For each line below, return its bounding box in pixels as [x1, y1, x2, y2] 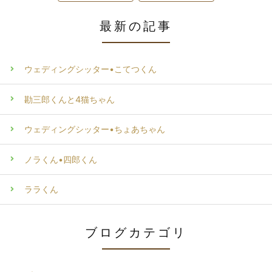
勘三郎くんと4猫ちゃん [24, 93, 115, 104]
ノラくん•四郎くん [24, 154, 97, 165]
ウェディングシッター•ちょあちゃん [24, 124, 165, 135]
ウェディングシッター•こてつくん [24, 64, 157, 75]
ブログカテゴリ [85, 225, 187, 240]
